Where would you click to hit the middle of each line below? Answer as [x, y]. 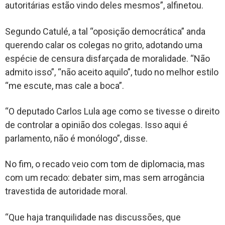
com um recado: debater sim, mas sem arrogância [105, 178]
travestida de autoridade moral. [66, 191]
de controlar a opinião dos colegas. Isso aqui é [96, 125]
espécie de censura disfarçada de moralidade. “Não [107, 58]
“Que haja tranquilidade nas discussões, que [93, 217]
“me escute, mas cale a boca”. [65, 85]
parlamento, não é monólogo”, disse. [76, 139]
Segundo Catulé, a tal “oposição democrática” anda [105, 31]
